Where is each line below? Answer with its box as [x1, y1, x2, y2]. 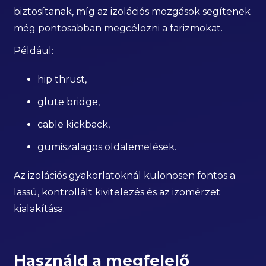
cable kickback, [37, 119, 110, 131]
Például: [14, 45, 54, 57]
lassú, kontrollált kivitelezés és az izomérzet [14, 186, 221, 198]
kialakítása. [14, 203, 65, 215]
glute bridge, [37, 96, 100, 108]
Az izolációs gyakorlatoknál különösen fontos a [14, 170, 236, 182]
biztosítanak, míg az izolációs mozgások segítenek [14, 6, 251, 18]
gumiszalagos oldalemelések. [37, 141, 177, 153]
